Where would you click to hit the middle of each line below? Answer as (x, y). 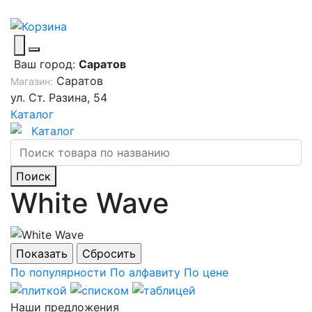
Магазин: (32, 81)
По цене (206, 273)
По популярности (58, 273)
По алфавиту (145, 273)
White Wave (90, 203)
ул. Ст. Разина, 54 (59, 97)
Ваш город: (45, 64)
